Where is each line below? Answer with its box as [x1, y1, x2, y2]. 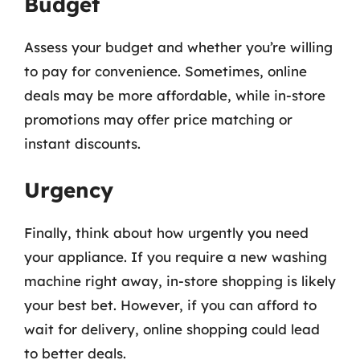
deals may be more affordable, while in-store [24, 86, 325, 104]
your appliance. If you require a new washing [24, 248, 327, 265]
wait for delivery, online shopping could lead [24, 321, 320, 337]
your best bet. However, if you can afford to [24, 297, 317, 313]
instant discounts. [24, 134, 141, 152]
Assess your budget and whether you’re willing [24, 38, 333, 55]
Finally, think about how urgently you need [24, 224, 309, 241]
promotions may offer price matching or [24, 110, 292, 128]
